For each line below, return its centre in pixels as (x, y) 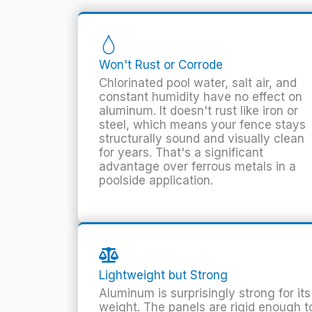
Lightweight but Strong (163, 275)
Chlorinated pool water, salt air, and (198, 83)
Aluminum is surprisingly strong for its (205, 294)
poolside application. (156, 181)
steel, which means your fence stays (202, 125)
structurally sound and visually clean (202, 139)
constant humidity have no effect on (201, 97)
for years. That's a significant (181, 153)
